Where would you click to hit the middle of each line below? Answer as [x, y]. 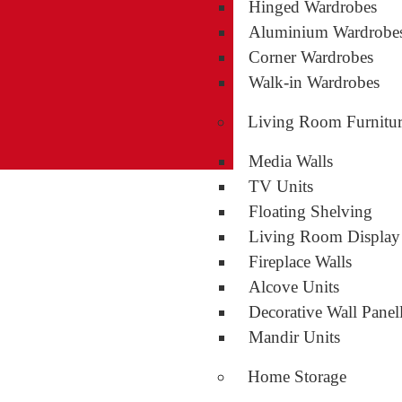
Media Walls [291, 161]
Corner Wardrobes [313, 57]
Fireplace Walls [300, 262]
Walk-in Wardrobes [314, 82]
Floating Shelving [310, 211]
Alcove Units [294, 287]
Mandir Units [294, 337]
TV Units [281, 186]
